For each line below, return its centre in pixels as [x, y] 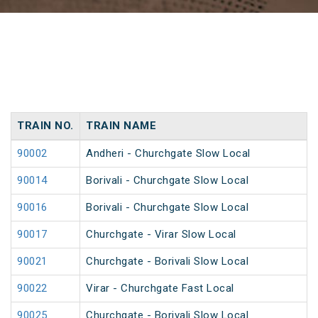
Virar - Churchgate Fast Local [160, 289]
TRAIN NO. [45, 126]
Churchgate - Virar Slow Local [161, 235]
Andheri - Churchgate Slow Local [168, 154]
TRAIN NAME [121, 126]
